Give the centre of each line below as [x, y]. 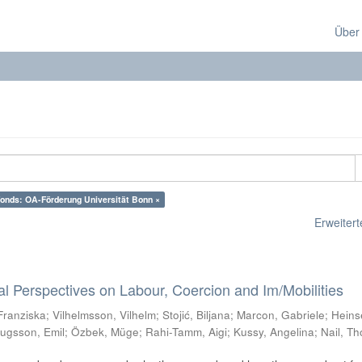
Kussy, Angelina [274, 332]
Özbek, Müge [105, 332]
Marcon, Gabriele [281, 315]
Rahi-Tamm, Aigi [187, 332]
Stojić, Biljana [197, 315]
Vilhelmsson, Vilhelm [105, 315]
